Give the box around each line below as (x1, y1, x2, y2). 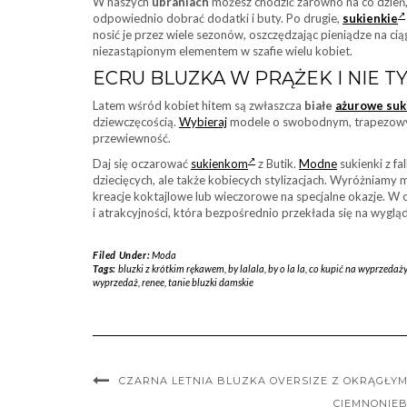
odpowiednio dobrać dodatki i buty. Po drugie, (93, 11, 342, 25)
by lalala (227, 263, 264, 274)
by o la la (267, 263, 305, 274)
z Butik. (255, 156, 299, 171)
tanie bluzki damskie (168, 276, 253, 288)
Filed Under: (93, 249, 152, 261)
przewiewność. (93, 131, 171, 145)
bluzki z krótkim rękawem (117, 263, 224, 274)
